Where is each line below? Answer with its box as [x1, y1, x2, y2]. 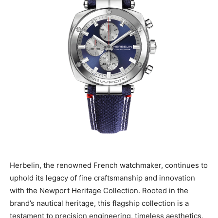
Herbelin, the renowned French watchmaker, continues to [10, 161, 208, 170]
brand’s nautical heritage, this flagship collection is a [10, 199, 189, 208]
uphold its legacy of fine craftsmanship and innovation [10, 173, 195, 182]
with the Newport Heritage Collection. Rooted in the [10, 186, 188, 195]
